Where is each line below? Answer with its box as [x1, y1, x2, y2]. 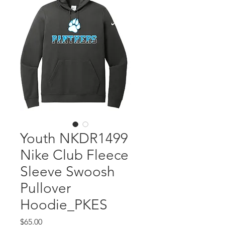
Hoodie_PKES [20, 196, 107, 213]
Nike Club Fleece [20, 146, 129, 163]
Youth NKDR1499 [20, 130, 128, 147]
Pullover [20, 179, 71, 196]
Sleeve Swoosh [20, 163, 115, 180]
